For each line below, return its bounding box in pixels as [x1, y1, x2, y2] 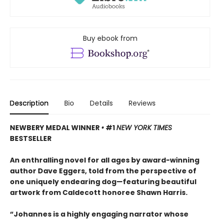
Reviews [129, 98, 156, 109]
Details [90, 98, 113, 109]
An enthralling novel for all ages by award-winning [10, 155, 199, 165]
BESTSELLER [10, 134, 52, 144]
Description [10, 98, 49, 109]
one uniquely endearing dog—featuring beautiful [10, 177, 196, 187]
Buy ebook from [82, 33, 137, 44]
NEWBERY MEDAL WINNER [10, 123, 101, 133]
